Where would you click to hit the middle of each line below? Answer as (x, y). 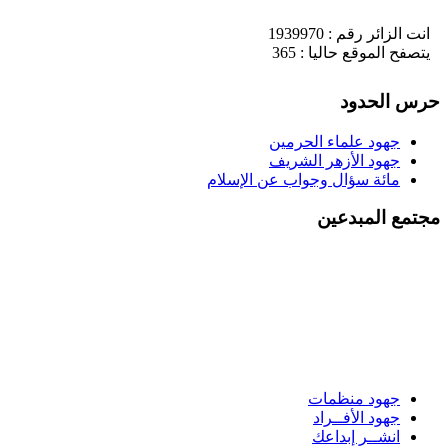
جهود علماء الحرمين (334, 141)
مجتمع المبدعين (378, 218)
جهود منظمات (354, 399)
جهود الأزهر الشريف (334, 160)
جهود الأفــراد (356, 418)
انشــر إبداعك (356, 437)
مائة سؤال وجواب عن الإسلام (303, 179)
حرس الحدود (390, 101)
